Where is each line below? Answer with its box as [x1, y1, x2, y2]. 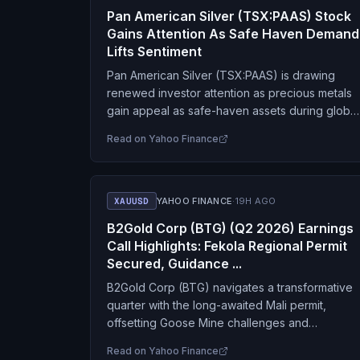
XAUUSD [114, 195, 149, 207]
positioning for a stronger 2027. [107, 333, 272, 347]
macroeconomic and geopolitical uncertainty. [107, 121, 344, 135]
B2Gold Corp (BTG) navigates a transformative [107, 280, 353, 294]
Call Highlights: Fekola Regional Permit [107, 238, 347, 254]
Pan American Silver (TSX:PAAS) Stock [107, 8, 351, 24]
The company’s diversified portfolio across [107, 139, 335, 153]
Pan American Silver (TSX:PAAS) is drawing [107, 68, 335, 82]
